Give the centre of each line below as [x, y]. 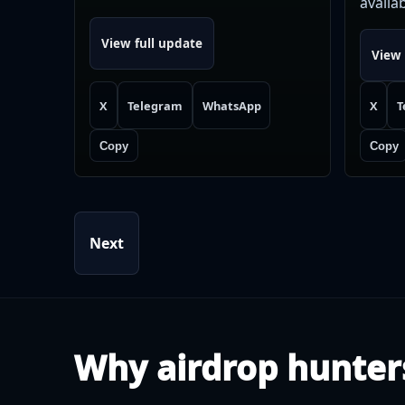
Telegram [155, 105]
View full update [152, 44]
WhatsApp [231, 105]
